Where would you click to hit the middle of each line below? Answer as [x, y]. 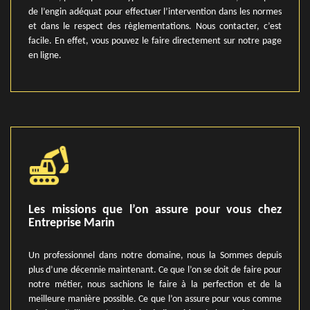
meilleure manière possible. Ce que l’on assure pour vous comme [155, 299]
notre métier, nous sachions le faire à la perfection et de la [155, 285]
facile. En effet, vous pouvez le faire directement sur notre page [155, 41]
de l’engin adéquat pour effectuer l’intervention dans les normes [155, 12]
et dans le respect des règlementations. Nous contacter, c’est [155, 27]
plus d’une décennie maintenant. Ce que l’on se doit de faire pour [155, 270]
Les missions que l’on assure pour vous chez [155, 210]
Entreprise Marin [72, 223]
